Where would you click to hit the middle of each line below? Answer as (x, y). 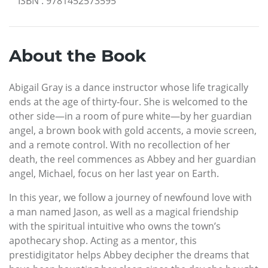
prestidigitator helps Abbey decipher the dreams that (129, 255)
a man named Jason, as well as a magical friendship (124, 211)
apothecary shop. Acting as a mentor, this (103, 240)
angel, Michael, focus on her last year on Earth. (114, 173)
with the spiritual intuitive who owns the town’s (115, 226)
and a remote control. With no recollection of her (120, 144)
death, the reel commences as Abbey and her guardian (133, 159)
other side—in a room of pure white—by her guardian (130, 116)
